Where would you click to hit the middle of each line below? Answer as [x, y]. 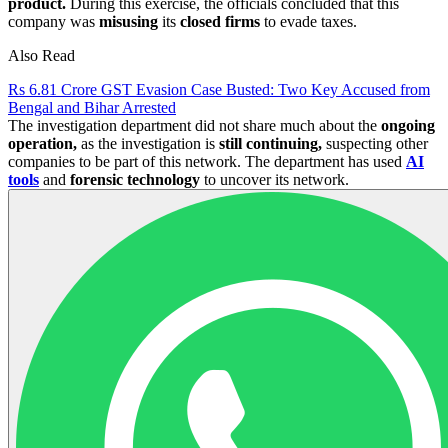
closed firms [220, 21]
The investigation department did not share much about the [194, 125]
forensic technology [135, 179]
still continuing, [270, 143]
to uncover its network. [274, 179]
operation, [42, 143]
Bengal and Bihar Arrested [92, 107]
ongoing [408, 125]
